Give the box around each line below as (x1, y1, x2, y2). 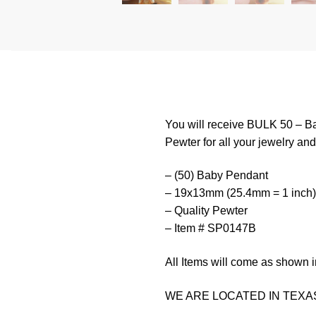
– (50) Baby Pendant (164, 169, 268, 182)
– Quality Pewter (164, 205, 248, 217)
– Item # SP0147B (164, 222, 256, 235)
